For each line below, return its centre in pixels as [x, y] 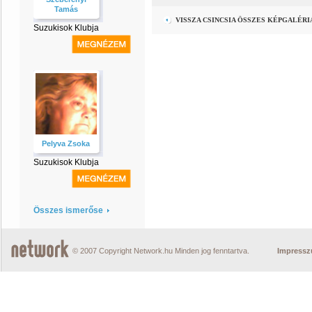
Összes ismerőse [68, 210]
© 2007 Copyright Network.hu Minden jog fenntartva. [161, 251]
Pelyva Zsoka [66, 143]
